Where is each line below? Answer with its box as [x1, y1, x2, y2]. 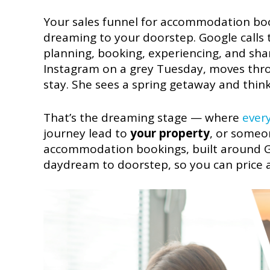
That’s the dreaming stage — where [43, 109, 242, 125]
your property [130, 125, 210, 141]
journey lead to [43, 125, 130, 141]
